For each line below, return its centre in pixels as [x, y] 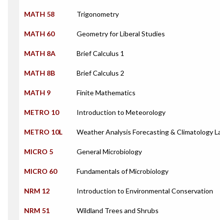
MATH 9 [37, 93]
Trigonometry [98, 14]
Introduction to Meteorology [121, 112]
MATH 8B [40, 73]
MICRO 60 [41, 171]
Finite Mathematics [106, 93]
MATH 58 [39, 14]
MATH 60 [39, 34]
